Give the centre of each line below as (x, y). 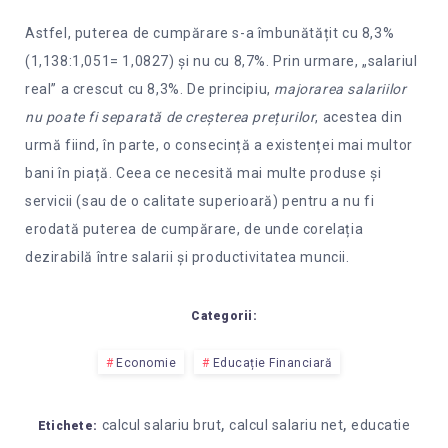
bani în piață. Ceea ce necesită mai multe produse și (203, 172)
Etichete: (67, 426)
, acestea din (359, 116)
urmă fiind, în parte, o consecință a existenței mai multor (219, 144)
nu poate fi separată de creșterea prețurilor (170, 116)
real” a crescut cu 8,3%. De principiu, (150, 88)
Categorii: (224, 316)
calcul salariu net (286, 425)
